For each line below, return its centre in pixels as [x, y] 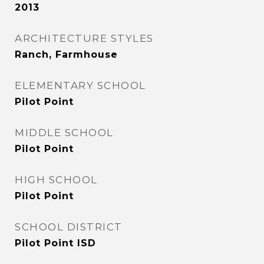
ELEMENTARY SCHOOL [80, 85]
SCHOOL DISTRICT [69, 227]
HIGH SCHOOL [56, 180]
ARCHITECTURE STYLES [84, 38]
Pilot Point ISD [55, 243]
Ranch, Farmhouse [66, 55]
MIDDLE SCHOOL [64, 133]
